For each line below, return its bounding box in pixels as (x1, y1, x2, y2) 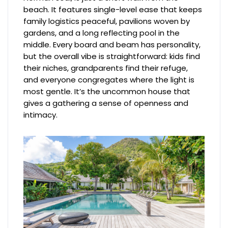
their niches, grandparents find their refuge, (23, 62, 188, 73)
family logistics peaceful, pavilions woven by (23, 15, 190, 26)
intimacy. (23, 109, 58, 120)
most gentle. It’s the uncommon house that (23, 85, 191, 97)
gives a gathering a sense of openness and (23, 97, 189, 108)
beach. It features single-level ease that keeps (23, 4, 203, 15)
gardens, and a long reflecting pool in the (23, 27, 180, 38)
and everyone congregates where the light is (23, 74, 195, 85)
